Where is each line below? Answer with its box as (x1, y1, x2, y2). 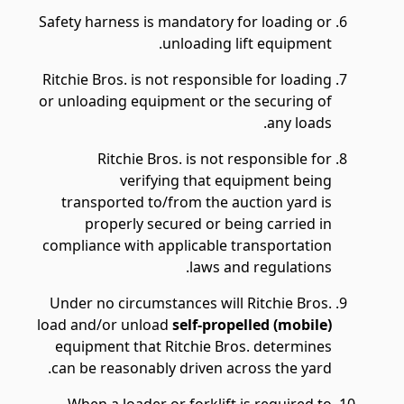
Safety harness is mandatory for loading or (39, 12, 332, 32)
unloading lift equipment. (162, 33, 332, 53)
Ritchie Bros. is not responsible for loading (42, 69, 332, 89)
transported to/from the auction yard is (61, 192, 332, 212)
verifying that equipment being (120, 170, 332, 190)
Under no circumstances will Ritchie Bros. (50, 293, 332, 313)
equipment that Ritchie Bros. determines (55, 336, 332, 356)
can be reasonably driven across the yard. (51, 358, 332, 378)
